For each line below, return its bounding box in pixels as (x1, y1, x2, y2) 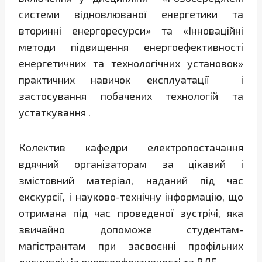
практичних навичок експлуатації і (19, 73, 243, 87)
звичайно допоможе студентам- (19, 223, 243, 236)
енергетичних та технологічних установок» (19, 57, 243, 70)
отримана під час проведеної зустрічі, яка (19, 206, 243, 220)
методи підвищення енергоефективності (19, 40, 243, 54)
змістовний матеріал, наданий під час (19, 174, 243, 187)
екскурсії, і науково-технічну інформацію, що (19, 190, 243, 204)
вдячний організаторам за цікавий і (19, 157, 243, 171)
